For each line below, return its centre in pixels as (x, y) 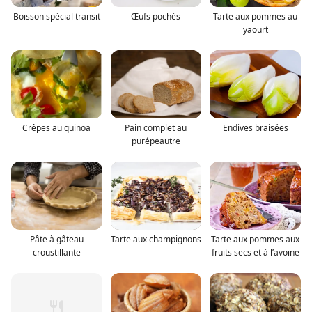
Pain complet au (156, 127)
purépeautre (156, 141)
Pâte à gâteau (56, 239)
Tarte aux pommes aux (256, 239)
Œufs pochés (156, 16)
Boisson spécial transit (56, 16)
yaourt (255, 29)
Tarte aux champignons (156, 239)
